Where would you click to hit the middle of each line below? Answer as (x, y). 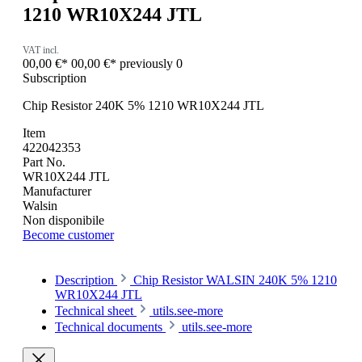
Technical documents (109, 326)
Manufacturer (57, 191)
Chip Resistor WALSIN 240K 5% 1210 (235, 280)
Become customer (68, 234)
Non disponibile (63, 220)
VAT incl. (41, 50)
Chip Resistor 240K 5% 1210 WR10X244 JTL (143, 105)
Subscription (55, 78)
